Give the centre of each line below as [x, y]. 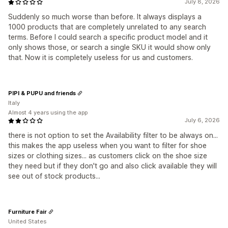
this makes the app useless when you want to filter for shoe [107, 146]
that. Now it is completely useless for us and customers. [101, 58]
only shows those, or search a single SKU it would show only [109, 47]
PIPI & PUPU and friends [42, 93]
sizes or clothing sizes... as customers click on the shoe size [108, 156]
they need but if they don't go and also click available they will [112, 166]
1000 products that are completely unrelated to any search [107, 27]
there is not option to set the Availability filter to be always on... [113, 135]
